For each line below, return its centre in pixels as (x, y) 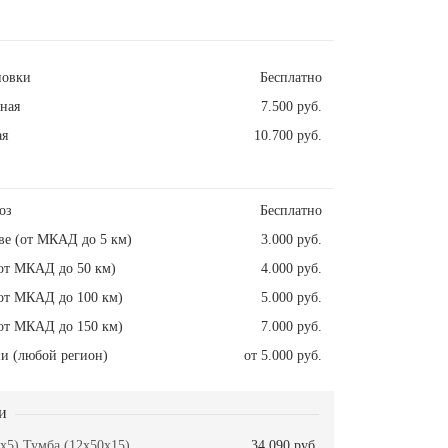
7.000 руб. (291, 327)
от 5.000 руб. (283, 356)
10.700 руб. (288, 136)
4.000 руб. (291, 269)
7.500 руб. (291, 107)
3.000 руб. (291, 240)
